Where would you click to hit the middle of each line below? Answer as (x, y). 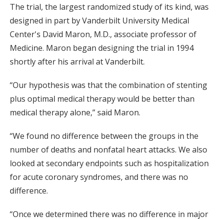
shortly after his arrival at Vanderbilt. (77, 62)
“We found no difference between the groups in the (104, 136)
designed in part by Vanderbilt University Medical (99, 21)
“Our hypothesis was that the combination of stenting (109, 85)
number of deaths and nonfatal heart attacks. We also (109, 150)
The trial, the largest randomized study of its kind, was (109, 7)
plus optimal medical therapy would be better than (102, 99)
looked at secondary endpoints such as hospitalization (109, 164)
